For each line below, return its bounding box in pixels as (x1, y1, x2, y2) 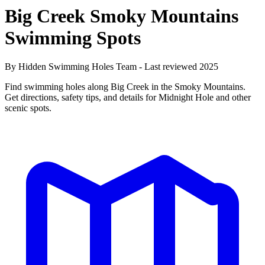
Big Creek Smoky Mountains (5, 5, 238, 27)
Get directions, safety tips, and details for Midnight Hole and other (5, 92, 251, 103)
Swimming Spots (5, 27, 141, 49)
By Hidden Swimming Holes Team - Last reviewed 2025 (5, 62, 218, 72)
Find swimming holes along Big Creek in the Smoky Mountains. (5, 82, 245, 92)
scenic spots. (5, 103, 51, 114)
